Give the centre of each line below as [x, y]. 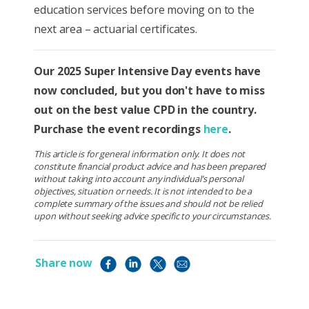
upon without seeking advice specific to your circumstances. [152, 216]
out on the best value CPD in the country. [145, 110]
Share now [68, 263]
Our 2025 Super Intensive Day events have [147, 71]
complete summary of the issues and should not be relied [148, 204]
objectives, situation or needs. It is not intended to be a [143, 191]
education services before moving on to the [144, 10]
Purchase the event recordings [119, 129]
